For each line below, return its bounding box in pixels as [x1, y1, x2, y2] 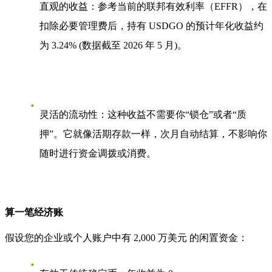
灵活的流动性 [39, 109, 98, 120]
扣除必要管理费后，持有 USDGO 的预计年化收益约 [39, 20, 263, 31]
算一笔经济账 [5, 207, 63, 218]
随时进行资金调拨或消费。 [39, 148, 156, 158]
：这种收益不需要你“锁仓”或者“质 [98, 109, 246, 120]
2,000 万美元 [134, 233, 187, 243]
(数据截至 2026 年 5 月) [79, 39, 177, 50]
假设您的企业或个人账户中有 [5, 233, 134, 243]
